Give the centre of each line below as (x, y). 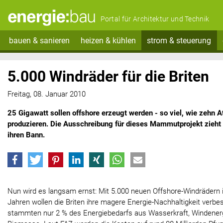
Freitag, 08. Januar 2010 (47, 94)
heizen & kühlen (108, 40)
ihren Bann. (26, 135)
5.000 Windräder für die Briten (108, 76)
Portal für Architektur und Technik (155, 19)
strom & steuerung (179, 40)
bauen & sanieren (39, 40)
